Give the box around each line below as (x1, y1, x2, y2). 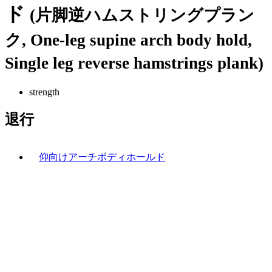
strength (29, 86, 59, 97)
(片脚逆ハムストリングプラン (30, 6, 254, 25)
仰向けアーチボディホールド (39, 151, 165, 162)
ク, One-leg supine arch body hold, (5, 31, 252, 50)
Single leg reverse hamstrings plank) (5, 54, 263, 73)
